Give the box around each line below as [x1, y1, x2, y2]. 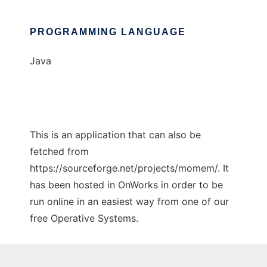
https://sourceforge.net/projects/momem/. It [30, 162, 229, 175]
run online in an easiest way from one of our [30, 195, 229, 208]
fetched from [30, 145, 89, 158]
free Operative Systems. [30, 212, 138, 225]
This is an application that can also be [30, 129, 201, 141]
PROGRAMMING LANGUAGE [30, 27, 186, 38]
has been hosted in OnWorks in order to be [30, 179, 223, 191]
